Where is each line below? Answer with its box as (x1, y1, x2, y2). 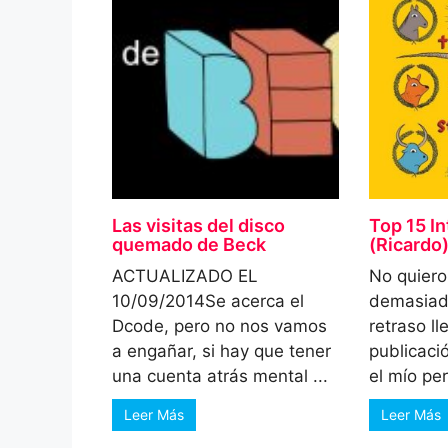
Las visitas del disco (112, 214, 285, 236)
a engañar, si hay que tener (112, 340, 331, 361)
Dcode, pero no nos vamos (112, 315, 327, 336)
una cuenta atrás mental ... (112, 365, 328, 386)
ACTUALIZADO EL (112, 265, 258, 286)
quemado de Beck (112, 233, 266, 255)
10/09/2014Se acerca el (112, 290, 304, 311)
